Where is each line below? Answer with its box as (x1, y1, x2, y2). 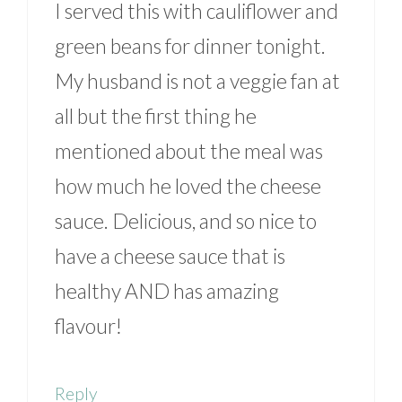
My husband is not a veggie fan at (55, 68, 340, 94)
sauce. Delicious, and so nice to (55, 208, 317, 234)
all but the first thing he (55, 103, 257, 129)
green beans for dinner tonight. (55, 33, 326, 59)
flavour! (55, 313, 122, 339)
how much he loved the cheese (55, 173, 321, 199)
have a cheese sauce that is (55, 243, 285, 269)
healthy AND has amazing (55, 278, 279, 304)
